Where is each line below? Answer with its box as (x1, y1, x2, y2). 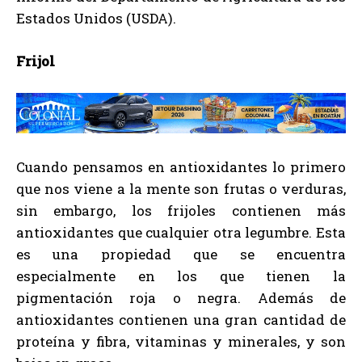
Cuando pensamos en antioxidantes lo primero (16, 158, 346, 177)
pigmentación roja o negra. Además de (16, 288, 346, 308)
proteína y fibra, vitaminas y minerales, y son (16, 332, 346, 351)
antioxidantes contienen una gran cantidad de (16, 310, 346, 330)
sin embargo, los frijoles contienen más (16, 201, 346, 221)
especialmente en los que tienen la (16, 267, 346, 286)
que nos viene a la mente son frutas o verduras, (16, 179, 346, 199)
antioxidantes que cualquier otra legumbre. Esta (16, 223, 346, 242)
